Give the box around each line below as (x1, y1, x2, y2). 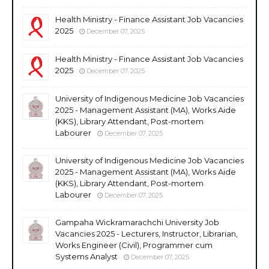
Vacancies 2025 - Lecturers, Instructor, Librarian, (55, 228, 238, 238)
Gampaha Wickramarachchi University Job (55, 217, 219, 227)
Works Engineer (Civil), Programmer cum (55, 240, 213, 250)
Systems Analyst (55, 251, 118, 261)
